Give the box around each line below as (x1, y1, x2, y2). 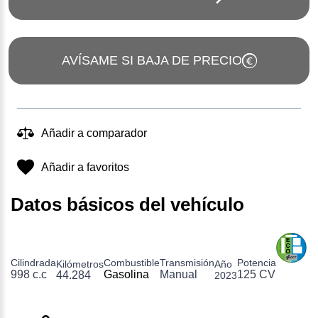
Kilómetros (56, 258, 104, 270)
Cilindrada (11, 256, 56, 268)
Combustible (104, 256, 160, 268)
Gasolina (104, 268, 149, 280)
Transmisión (160, 256, 214, 268)
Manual (160, 268, 197, 280)
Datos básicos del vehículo (11, 193, 244, 215)
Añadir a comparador (41, 126, 147, 139)
